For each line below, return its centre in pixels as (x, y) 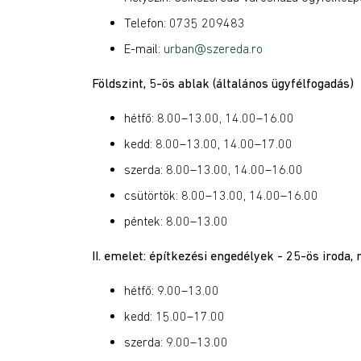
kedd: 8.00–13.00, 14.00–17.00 (208, 143)
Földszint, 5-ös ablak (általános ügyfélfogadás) (223, 83)
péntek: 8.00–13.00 (176, 221)
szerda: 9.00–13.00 (176, 342)
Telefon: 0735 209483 (185, 23)
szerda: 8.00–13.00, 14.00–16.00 (214, 169)
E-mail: (144, 48)
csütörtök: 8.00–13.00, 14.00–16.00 (221, 195)
